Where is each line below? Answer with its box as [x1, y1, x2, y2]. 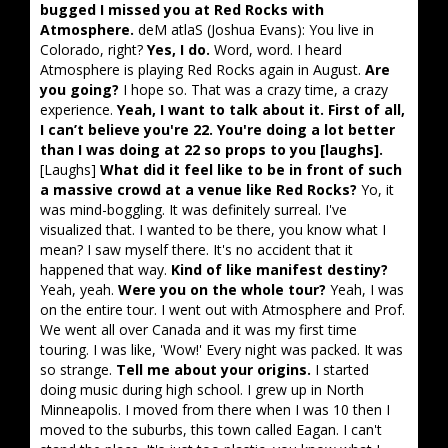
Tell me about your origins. [116, 360, 311, 379]
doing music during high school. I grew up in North [40, 380, 364, 399]
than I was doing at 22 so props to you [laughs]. [40, 140, 383, 159]
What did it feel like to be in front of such [100, 160, 402, 179]
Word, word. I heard [210, 40, 342, 59]
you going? [40, 80, 119, 99]
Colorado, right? [40, 40, 147, 59]
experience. [40, 100, 117, 119]
